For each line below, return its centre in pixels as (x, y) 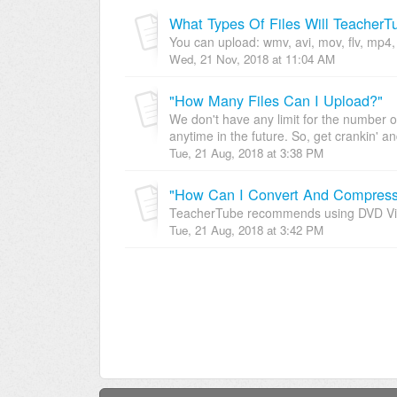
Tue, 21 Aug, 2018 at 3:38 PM (246, 152)
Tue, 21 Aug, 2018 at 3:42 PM (246, 230)
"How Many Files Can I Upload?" (276, 100)
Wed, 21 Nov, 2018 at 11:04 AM (252, 58)
